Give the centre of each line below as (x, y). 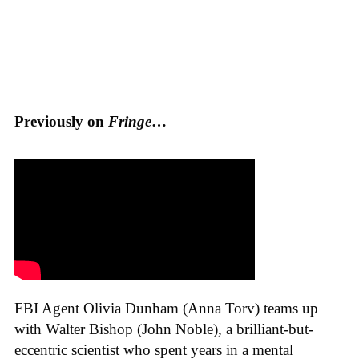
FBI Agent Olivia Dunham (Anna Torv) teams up (166, 309)
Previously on (61, 121)
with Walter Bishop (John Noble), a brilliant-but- (164, 329)
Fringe (130, 121)
